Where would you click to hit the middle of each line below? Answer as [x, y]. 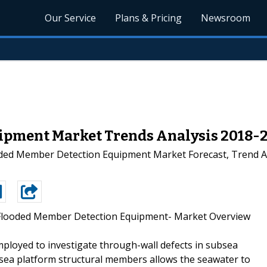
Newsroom [226, 18]
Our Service [71, 18]
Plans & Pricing [149, 18]
